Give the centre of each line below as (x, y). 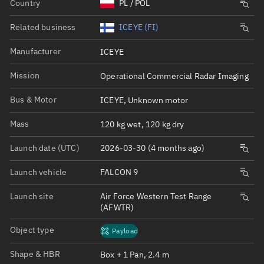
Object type (32, 230)
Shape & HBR (35, 254)
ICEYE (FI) (139, 27)
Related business (43, 27)
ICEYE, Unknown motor (144, 100)
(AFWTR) (117, 207)
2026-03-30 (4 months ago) (153, 148)
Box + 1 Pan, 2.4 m (135, 255)
